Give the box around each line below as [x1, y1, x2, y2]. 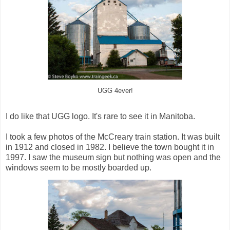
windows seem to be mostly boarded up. [6, 163, 151, 172]
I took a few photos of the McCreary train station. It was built [6, 132, 220, 141]
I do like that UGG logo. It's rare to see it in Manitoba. [6, 111, 195, 121]
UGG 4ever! [97, 87, 133, 94]
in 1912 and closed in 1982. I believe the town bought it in [6, 142, 214, 151]
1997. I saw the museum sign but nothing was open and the [6, 152, 221, 162]
